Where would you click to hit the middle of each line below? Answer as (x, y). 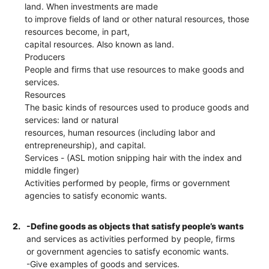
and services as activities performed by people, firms (131, 238)
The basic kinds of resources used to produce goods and (137, 107)
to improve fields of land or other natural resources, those (137, 19)
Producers (45, 56)
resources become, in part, (77, 31)
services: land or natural (72, 119)
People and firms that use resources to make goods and (135, 69)
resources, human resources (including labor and (120, 132)
